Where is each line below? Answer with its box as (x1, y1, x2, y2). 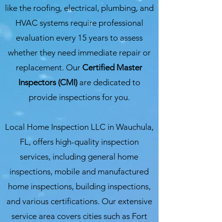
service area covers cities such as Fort (11, 211, 147, 221)
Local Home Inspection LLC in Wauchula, (4, 122, 154, 132)
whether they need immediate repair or (7, 48, 151, 57)
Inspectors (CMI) (18, 77, 79, 87)
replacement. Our (16, 62, 82, 72)
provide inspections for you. (28, 92, 130, 102)
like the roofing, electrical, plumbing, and (4, 3, 154, 13)
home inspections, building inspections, (7, 181, 151, 191)
